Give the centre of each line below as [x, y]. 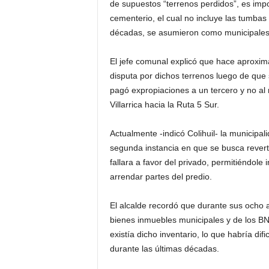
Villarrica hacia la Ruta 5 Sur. [164, 104]
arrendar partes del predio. [161, 176]
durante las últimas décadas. [164, 248]
